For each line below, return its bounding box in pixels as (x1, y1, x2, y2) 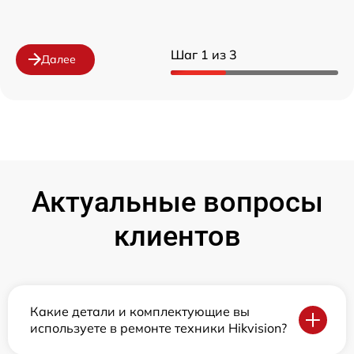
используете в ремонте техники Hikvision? (30, 319, 287, 336)
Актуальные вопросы (31, 185, 323, 219)
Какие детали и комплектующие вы (30, 303, 250, 319)
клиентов (113, 219, 241, 253)
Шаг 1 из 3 (171, 46, 237, 62)
